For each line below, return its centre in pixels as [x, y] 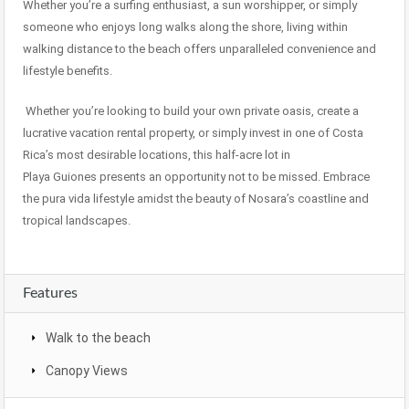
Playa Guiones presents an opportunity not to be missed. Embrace [196, 177]
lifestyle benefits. [68, 71]
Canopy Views [87, 371]
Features [50, 293]
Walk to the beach [98, 338]
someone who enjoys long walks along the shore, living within [185, 27]
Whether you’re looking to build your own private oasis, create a [192, 111]
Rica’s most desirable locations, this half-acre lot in [157, 155]
